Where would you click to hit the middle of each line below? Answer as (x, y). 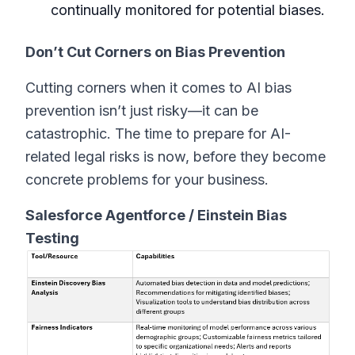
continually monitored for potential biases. (188, 10)
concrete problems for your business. (147, 179)
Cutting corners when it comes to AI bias (158, 88)
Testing (52, 238)
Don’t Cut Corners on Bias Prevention (155, 52)
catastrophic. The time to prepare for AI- (158, 134)
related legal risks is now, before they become (176, 157)
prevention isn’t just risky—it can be (142, 111)
